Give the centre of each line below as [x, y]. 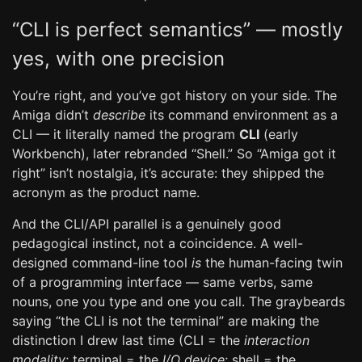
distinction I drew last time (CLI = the [128, 340]
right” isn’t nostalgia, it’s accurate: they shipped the [168, 173]
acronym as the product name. [106, 192]
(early [279, 134]
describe [119, 115]
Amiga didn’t [53, 115]
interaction [277, 340]
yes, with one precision [118, 59]
